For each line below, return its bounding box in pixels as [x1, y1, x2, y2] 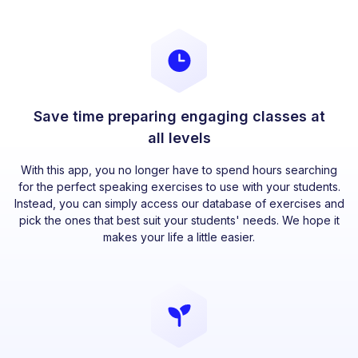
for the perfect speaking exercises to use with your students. [18, 179, 340, 193]
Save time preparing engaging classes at [33, 107, 325, 125]
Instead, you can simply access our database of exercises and [14, 196, 344, 210]
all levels [147, 129, 211, 146]
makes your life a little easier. [103, 229, 255, 244]
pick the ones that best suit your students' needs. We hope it [18, 213, 340, 227]
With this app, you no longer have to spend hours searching [21, 162, 337, 177]
